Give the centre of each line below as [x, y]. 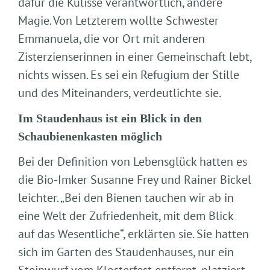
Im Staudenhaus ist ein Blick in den [110, 118]
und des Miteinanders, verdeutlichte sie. [120, 93]
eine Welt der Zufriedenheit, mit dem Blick [126, 216]
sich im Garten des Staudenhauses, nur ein [126, 252]
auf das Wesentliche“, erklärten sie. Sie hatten [133, 234]
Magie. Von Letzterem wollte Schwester [118, 20]
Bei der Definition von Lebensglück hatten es [133, 162]
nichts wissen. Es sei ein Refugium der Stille [129, 75]
